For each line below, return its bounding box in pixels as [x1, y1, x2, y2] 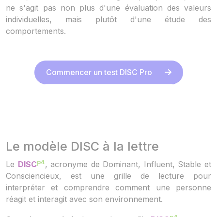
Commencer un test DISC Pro [46, 67, 152, 77]
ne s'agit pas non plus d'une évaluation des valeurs [6, 2, 211, 13]
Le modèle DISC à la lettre [6, 139, 159, 154]
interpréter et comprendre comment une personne [6, 183, 211, 193]
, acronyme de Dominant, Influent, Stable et [45, 159, 212, 170]
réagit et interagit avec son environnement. [6, 194, 163, 204]
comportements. [6, 26, 66, 36]
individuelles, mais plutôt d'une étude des [6, 14, 211, 24]
